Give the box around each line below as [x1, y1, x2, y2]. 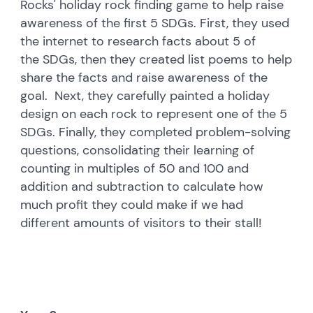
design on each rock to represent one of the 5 [20, 105, 288, 122]
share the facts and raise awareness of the [20, 68, 268, 86]
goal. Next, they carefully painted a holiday [20, 87, 270, 104]
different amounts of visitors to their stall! [20, 214, 262, 231]
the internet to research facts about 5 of [20, 32, 256, 50]
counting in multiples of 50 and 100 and [20, 159, 249, 177]
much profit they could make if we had [20, 196, 244, 213]
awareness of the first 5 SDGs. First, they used [20, 14, 290, 31]
